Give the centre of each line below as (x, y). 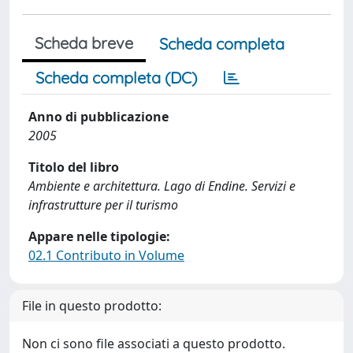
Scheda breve (84, 43)
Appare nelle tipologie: (99, 236)
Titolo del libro (74, 167)
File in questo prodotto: (92, 306)
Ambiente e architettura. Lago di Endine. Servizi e (162, 186)
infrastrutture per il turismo (103, 205)
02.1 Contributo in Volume (106, 255)
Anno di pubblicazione (98, 117)
